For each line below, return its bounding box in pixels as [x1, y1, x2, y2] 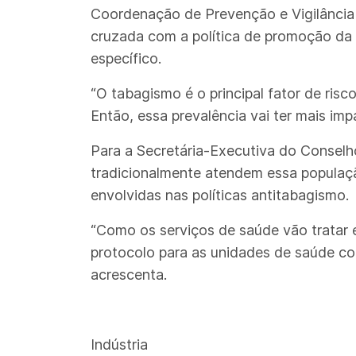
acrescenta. [91, 266, 171, 283]
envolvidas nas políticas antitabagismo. [91, 187, 353, 203]
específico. [91, 50, 169, 67]
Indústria [91, 336, 148, 353]
